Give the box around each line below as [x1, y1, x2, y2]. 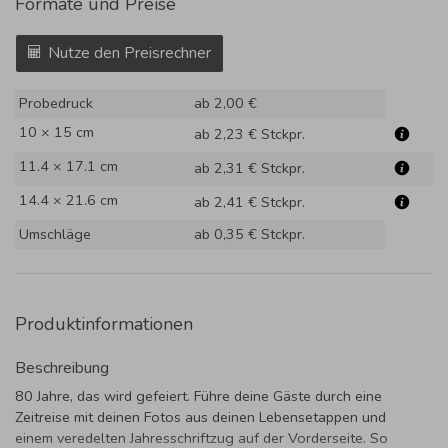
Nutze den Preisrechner [48, 41, 211, 64]
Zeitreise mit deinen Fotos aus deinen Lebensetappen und [15, 406, 386, 427]
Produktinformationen [15, 311, 193, 336]
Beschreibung [15, 356, 109, 379]
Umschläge [19, 223, 91, 244]
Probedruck [19, 92, 93, 113]
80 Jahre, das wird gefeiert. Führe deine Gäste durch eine [15, 385, 382, 406]
